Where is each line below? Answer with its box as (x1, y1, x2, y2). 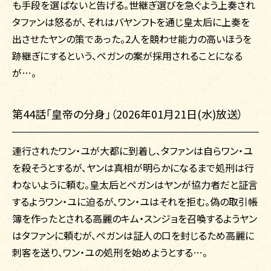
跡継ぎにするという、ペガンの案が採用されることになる (12, 48, 243, 64)
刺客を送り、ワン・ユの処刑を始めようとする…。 (12, 245, 207, 260)
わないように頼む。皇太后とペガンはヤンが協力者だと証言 (12, 177, 258, 192)
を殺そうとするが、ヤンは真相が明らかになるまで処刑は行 (12, 160, 254, 175)
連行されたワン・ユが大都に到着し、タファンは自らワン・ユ (12, 143, 253, 158)
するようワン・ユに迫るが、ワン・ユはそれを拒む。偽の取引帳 (12, 194, 258, 209)
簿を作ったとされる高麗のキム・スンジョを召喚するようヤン (12, 211, 257, 226)
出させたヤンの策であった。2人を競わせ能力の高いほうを (12, 31, 252, 47)
